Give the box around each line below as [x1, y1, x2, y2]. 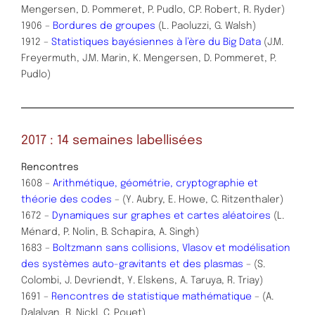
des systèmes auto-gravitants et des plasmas [21, 259, 243, 270]
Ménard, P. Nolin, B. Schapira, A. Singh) [21, 227, 199, 238]
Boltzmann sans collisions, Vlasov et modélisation [53, 243, 290, 254]
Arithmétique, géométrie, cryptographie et [50, 179, 258, 189]
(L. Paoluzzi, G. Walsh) [155, 20, 256, 31]
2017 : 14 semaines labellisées [21, 134, 202, 147]
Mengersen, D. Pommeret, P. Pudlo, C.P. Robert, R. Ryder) [21, 4, 285, 15]
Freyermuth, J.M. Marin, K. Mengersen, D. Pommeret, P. [21, 53, 276, 63]
